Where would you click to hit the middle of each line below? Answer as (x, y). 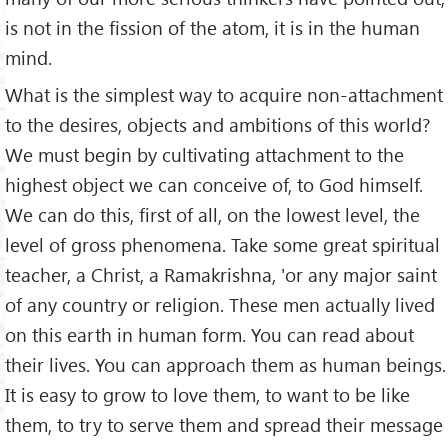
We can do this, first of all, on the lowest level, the (212, 215)
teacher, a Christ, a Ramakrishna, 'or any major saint (221, 275)
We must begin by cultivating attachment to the (204, 155)
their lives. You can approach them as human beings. (225, 365)
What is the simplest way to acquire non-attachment (224, 95)
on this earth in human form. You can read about (209, 335)
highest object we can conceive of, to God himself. (214, 185)
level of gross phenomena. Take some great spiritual (222, 245)
